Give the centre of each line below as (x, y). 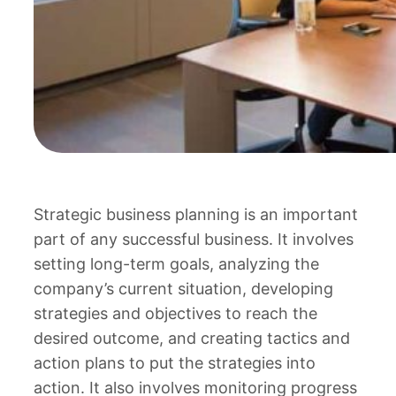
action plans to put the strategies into (175, 363)
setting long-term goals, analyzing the (176, 264)
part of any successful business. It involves (194, 240)
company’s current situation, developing (183, 289)
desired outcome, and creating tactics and (192, 339)
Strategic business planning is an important (196, 215)
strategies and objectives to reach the (175, 314)
